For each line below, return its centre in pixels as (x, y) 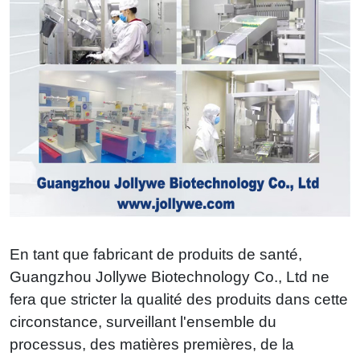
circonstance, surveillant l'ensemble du (143, 321)
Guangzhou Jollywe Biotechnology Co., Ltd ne (170, 276)
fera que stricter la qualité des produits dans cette (179, 299)
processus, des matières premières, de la (152, 344)
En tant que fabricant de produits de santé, (156, 254)
